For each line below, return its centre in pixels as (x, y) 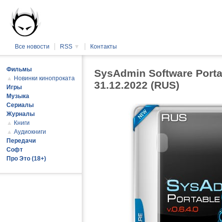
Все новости (32, 47)
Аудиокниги (30, 132)
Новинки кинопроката (44, 78)
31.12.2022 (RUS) (137, 85)
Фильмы (19, 69)
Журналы (21, 114)
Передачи (21, 141)
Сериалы (20, 105)
